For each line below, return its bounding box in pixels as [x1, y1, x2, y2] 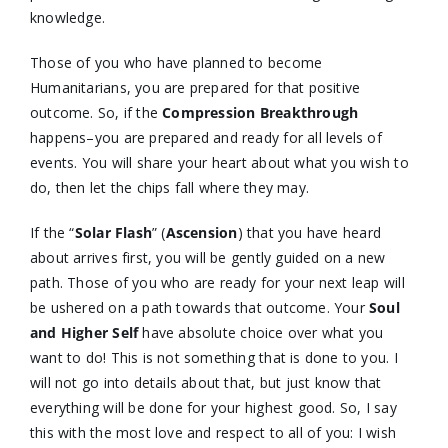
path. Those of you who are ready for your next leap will [29, 273, 405, 293]
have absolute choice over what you [138, 323, 384, 343]
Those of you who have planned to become [29, 53, 323, 73]
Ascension [165, 223, 238, 243]
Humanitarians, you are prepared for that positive [29, 78, 361, 98]
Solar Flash [74, 223, 152, 243]
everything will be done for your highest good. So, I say [29, 398, 397, 418]
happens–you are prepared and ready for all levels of [29, 128, 382, 148]
